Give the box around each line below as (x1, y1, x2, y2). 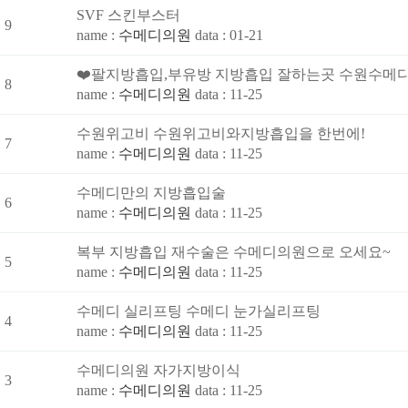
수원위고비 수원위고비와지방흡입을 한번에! (76, 126, 365, 141)
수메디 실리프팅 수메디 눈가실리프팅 (76, 303, 321, 319)
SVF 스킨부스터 (76, 7, 180, 23)
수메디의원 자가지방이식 (76, 362, 240, 378)
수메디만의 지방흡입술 (76, 185, 226, 200)
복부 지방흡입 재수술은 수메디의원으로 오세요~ (76, 244, 391, 260)
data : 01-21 (195, 27, 263, 43)
